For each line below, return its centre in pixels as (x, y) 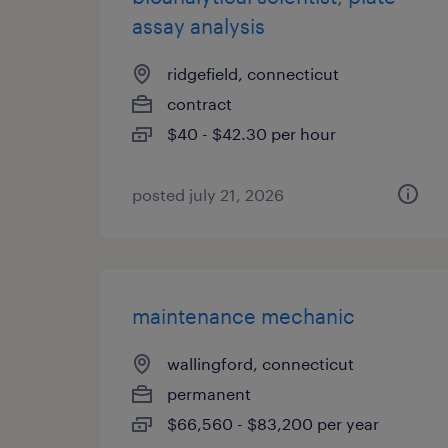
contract (199, 103)
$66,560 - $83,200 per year (273, 423)
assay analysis (198, 26)
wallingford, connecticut (260, 363)
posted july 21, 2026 (208, 194)
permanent (209, 393)
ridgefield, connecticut (253, 73)
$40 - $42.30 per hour (251, 133)
